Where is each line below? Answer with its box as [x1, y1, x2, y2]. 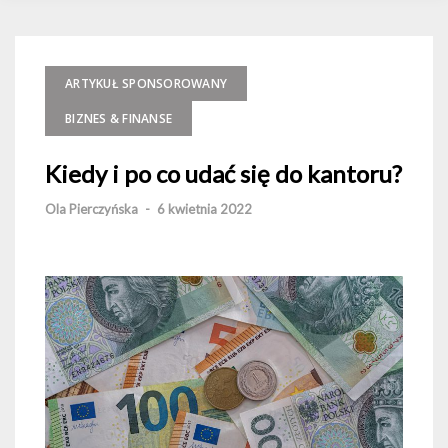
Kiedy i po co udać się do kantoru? [45, 159, 402, 189]
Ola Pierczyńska [45, 201, 138, 218]
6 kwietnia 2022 [157, 201, 252, 218]
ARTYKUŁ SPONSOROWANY [65, 75, 227, 93]
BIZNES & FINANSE [65, 110, 172, 128]
